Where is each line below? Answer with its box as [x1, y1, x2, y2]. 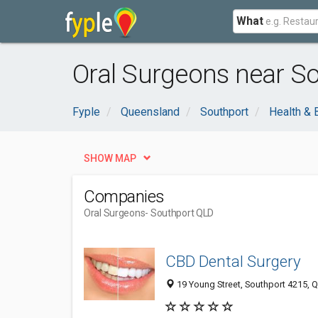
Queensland [121, 105, 180, 119]
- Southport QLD [145, 207, 214, 219]
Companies [84, 187, 165, 207]
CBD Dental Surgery [165, 252, 301, 271]
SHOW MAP [84, 153, 136, 164]
